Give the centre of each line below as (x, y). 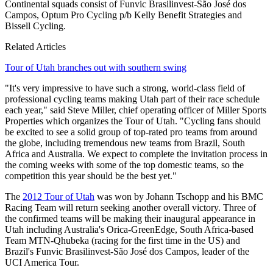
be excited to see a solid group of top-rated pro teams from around (131, 132)
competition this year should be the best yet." (91, 175)
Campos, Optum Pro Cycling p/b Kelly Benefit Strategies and (123, 15)
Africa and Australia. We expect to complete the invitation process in (136, 154)
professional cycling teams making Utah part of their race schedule (132, 99)
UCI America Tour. (42, 262)
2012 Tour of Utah (58, 196)
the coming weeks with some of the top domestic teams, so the (124, 165)
